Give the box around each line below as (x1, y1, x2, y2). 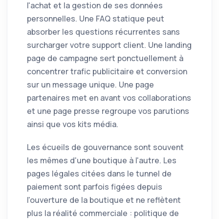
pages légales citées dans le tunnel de (27, 168, 172, 179)
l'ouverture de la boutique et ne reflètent (27, 195, 181, 206)
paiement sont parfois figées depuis (27, 181, 162, 193)
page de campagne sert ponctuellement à (27, 53, 183, 64)
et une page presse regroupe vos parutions (27, 106, 189, 117)
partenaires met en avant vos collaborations (27, 92, 191, 104)
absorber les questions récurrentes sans (27, 26, 180, 38)
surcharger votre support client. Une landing (27, 40, 192, 51)
